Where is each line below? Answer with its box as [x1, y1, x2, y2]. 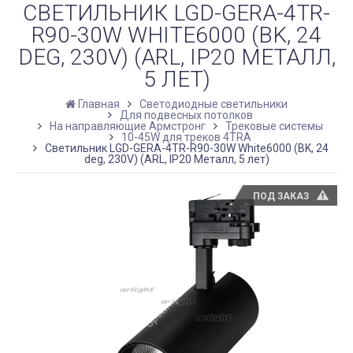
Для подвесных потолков [120, 108, 253, 121]
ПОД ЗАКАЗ [253, 190, 310, 202]
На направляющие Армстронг [50, 119, 206, 132]
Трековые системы [225, 119, 323, 132]
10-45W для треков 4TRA [121, 130, 251, 143]
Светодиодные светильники [139, 97, 288, 110]
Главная [78, 97, 120, 110]
